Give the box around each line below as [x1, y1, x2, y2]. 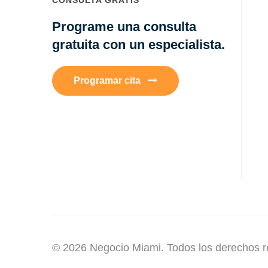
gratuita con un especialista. [52, 36, 225, 52]
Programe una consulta [52, 19, 196, 34]
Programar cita [74, 75, 143, 86]
